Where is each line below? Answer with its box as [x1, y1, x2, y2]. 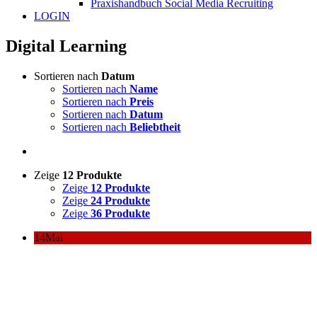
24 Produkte [91, 194, 150, 207]
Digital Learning [6, 36, 127, 55]
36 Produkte [91, 207, 150, 219]
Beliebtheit [129, 120, 180, 133]
